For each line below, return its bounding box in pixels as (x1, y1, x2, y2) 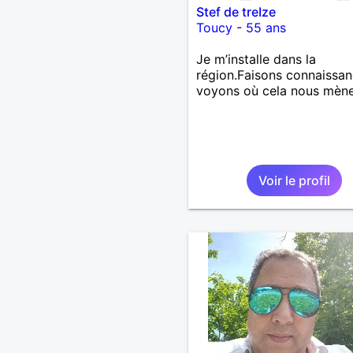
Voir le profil (258, 172, 330, 188)
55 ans (245, 19, 286, 35)
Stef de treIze (195, 3, 276, 20)
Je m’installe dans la (195, 50, 316, 67)
